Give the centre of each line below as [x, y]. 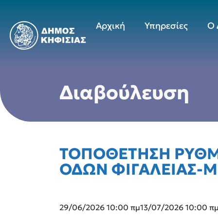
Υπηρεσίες [166, 26]
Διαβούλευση [124, 92]
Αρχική [110, 26]
